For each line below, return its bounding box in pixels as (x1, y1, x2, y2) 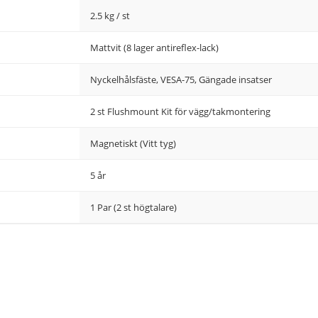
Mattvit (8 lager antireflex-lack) (90, 41, 219, 54)
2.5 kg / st (90, 9, 130, 22)
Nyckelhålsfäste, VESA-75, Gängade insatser (90, 73, 272, 86)
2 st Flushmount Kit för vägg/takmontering (90, 105, 270, 118)
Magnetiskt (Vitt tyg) (90, 137, 176, 150)
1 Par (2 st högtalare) (90, 201, 177, 214)
